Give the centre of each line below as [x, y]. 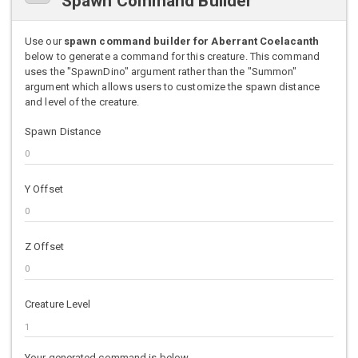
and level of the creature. [82, 101]
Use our [44, 41]
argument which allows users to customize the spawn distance [172, 86]
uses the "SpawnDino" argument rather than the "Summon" [161, 71]
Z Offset [44, 246]
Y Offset [44, 189]
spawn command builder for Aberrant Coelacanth [191, 41]
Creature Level [58, 304]
